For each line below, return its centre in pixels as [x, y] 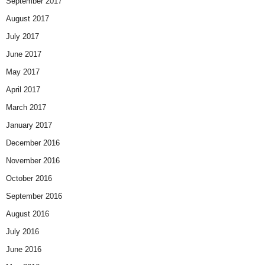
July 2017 [22, 36]
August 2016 [28, 214]
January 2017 [29, 125]
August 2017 [28, 18]
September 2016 [34, 196]
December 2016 [33, 143]
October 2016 [29, 178]
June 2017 [24, 54]
